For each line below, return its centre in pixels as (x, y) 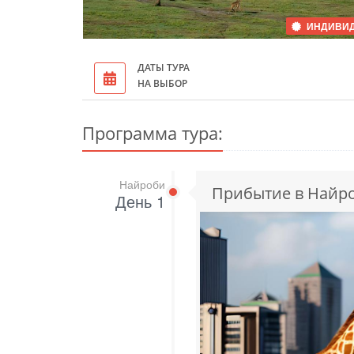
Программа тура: (153, 133)
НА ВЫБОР (162, 84)
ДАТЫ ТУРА (164, 68)
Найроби (142, 185)
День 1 (140, 201)
